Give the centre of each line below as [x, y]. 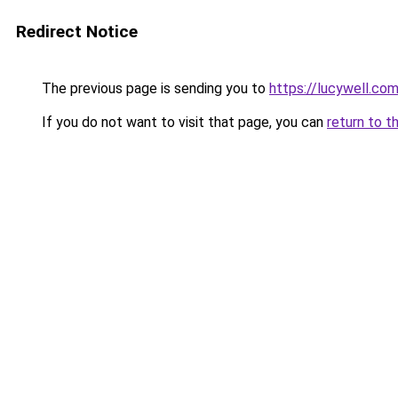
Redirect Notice [77, 32]
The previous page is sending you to [154, 88]
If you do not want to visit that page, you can [183, 122]
